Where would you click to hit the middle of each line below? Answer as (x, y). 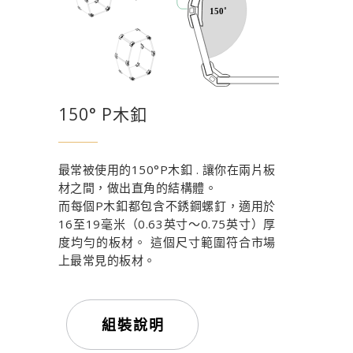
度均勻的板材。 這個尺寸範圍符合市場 (167, 242)
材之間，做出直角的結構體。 (137, 187)
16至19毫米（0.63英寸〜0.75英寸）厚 (167, 223)
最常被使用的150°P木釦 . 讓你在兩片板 (167, 169)
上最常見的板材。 (107, 260)
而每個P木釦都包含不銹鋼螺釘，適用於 (167, 205)
